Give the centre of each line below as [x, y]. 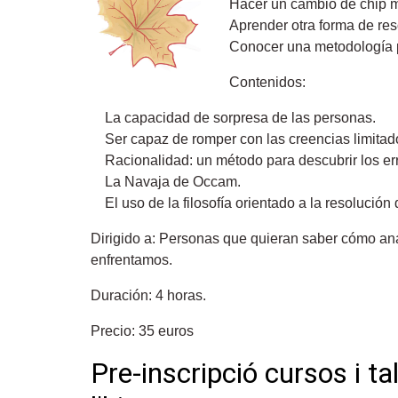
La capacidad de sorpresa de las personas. [240, 118]
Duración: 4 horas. [148, 295]
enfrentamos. [131, 260]
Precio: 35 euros [142, 331]
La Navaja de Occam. [173, 182]
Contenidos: [267, 82]
